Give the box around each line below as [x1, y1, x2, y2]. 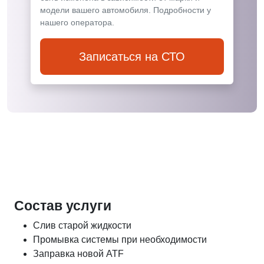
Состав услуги [14, 198, 111, 213]
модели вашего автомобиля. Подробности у [40, 5, 211, 15]
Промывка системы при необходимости [33, 235, 207, 245]
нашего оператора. [40, 18, 114, 27]
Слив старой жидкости [33, 220, 131, 230]
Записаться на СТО [79, 50, 185, 63]
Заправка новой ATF [33, 249, 124, 259]
